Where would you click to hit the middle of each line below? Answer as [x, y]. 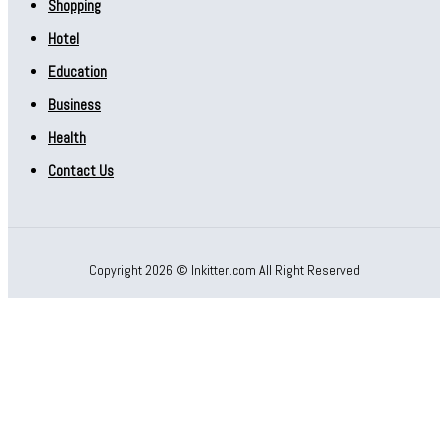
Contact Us [81, 170]
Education [77, 71]
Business [74, 104]
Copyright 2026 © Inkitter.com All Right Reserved [224, 270]
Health [67, 137]
